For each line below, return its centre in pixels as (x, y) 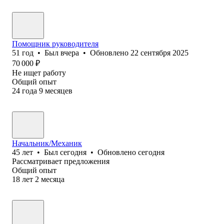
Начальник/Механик (47, 143)
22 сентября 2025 (159, 52)
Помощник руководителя (55, 43)
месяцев (59, 90)
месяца (53, 179)
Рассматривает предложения (61, 161)
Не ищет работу (39, 72)
